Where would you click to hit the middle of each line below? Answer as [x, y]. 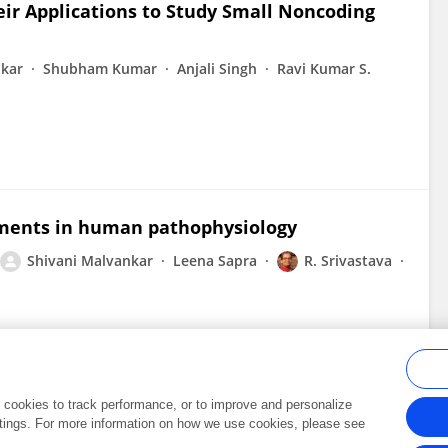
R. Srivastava [348, 260]
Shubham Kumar [100, 68]
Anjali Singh [217, 68]
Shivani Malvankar [90, 260]
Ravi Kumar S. [324, 68]
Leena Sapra [215, 260]
